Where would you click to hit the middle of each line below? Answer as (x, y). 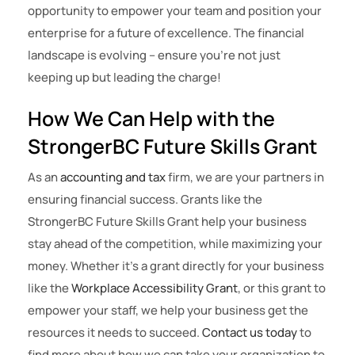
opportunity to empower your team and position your (175, 11)
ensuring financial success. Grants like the (145, 200)
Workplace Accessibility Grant (155, 288)
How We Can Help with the (151, 119)
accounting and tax (113, 177)
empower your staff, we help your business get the (168, 311)
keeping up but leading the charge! (124, 78)
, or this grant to (282, 288)
